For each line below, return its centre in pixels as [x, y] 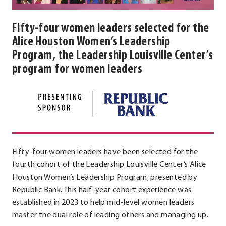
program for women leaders [77, 70]
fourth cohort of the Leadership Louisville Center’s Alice [109, 165]
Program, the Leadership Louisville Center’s [113, 56]
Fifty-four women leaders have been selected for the [105, 153]
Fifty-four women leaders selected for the [111, 29]
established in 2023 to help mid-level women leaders [103, 203]
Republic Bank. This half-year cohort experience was [102, 190]
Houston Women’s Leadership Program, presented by [105, 178]
